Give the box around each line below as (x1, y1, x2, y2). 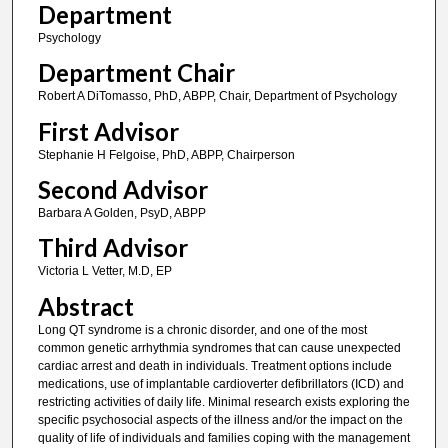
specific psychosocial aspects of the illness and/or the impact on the (37, 412, 403, 427)
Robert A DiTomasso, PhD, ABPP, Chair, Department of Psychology (37, 89, 397, 104)
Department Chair (37, 58, 235, 88)
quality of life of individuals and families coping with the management (37, 430, 410, 445)
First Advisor (37, 116, 179, 146)
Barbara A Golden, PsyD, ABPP (37, 205, 206, 220)
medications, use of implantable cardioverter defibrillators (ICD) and (37, 376, 404, 391)
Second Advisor (37, 174, 208, 204)
